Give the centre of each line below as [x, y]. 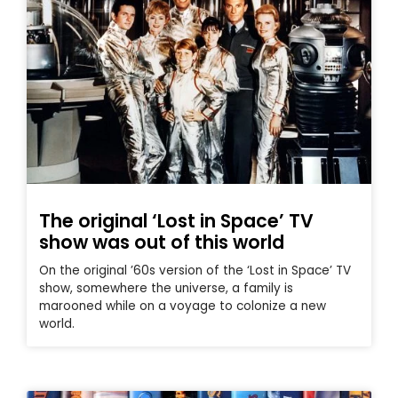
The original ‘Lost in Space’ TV [176, 221]
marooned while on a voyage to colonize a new [183, 306]
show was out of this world [162, 243]
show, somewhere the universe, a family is [166, 289]
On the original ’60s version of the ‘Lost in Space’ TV [195, 271]
